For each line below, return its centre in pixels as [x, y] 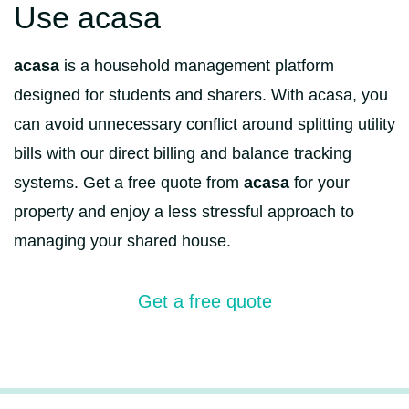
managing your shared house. [122, 241]
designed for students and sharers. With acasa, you [201, 95]
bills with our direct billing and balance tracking [183, 153]
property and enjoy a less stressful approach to [184, 212]
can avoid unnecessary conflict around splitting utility [204, 124]
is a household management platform [197, 66]
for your [320, 183]
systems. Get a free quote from [129, 183]
